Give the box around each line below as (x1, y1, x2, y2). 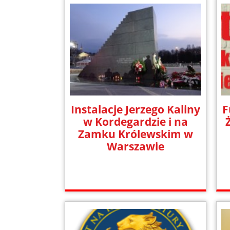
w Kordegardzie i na (83, 114, 188, 129)
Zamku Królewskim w (78, 127, 194, 142)
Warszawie (107, 139, 165, 154)
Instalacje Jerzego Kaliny (71, 102, 201, 117)
